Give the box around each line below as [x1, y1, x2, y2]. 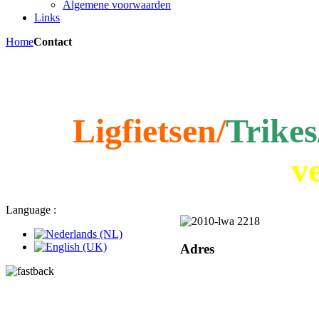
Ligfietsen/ [73, 111, 226, 150]
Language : [6, 203, 56, 216]
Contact [33, 36, 72, 48]
